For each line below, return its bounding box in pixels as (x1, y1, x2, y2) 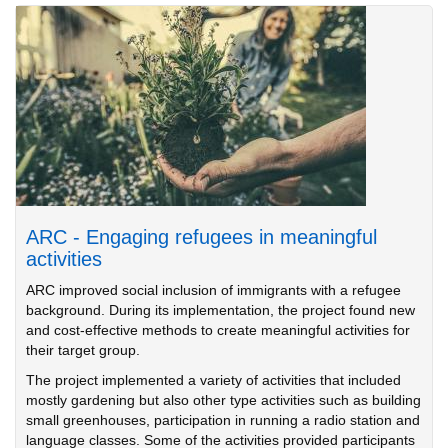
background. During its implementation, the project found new (26, 302, 415, 318)
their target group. (26, 342, 140, 358)
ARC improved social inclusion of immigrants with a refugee (26, 282, 401, 298)
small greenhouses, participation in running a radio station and (26, 412, 420, 428)
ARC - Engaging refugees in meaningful (26, 226, 377, 248)
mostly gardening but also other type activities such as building (26, 392, 421, 408)
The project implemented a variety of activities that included (26, 372, 401, 388)
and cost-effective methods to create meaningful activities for (26, 322, 410, 338)
